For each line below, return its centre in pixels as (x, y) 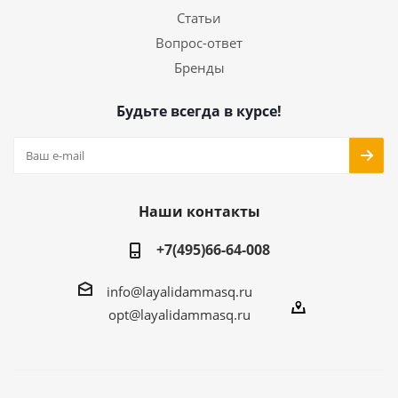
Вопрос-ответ (199, 43)
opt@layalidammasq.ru (179, 314)
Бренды (199, 68)
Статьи (199, 18)
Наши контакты (199, 211)
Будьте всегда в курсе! (199, 111)
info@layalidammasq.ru (179, 291)
